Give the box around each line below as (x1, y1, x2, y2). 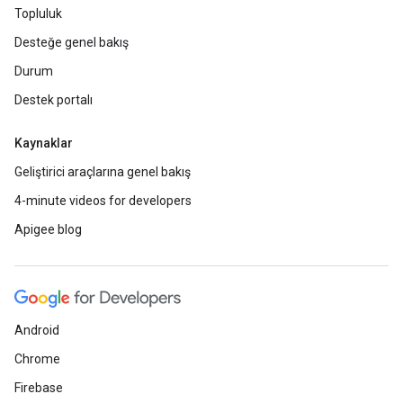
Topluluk (14, 6, 62, 21)
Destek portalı (14, 93, 93, 107)
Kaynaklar (14, 136, 73, 150)
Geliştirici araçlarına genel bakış (14, 165, 191, 179)
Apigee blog (14, 222, 82, 237)
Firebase (14, 381, 63, 395)
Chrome (14, 352, 60, 366)
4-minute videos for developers (14, 193, 192, 208)
